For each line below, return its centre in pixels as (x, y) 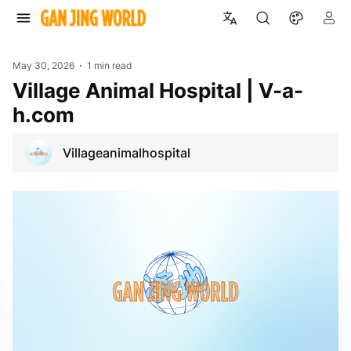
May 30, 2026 (43, 65)
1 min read (110, 65)
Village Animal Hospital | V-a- (20, 90)
